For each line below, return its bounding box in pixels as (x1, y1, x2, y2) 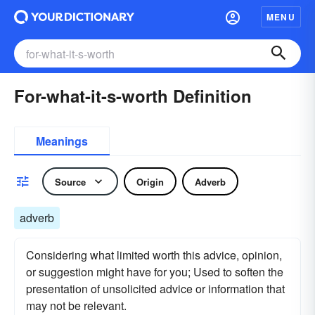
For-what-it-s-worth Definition (14, 84, 252, 108)
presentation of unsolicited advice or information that (26, 281, 285, 297)
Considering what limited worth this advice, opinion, (26, 247, 282, 263)
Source (55, 174, 86, 188)
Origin (136, 174, 164, 188)
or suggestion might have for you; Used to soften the (26, 264, 283, 280)
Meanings (36, 133, 88, 149)
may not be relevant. (26, 297, 127, 314)
